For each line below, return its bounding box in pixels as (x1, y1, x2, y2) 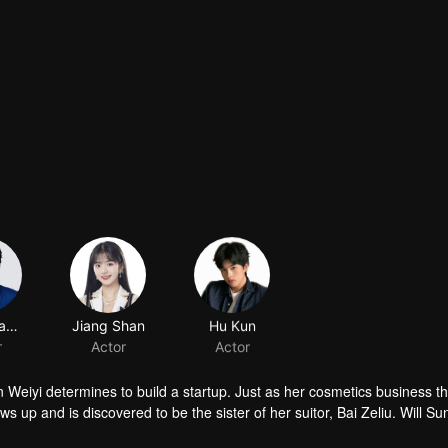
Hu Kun (208, 317, 256, 334)
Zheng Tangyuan (6, 317, 18, 334)
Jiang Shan (71, 317, 145, 334)
